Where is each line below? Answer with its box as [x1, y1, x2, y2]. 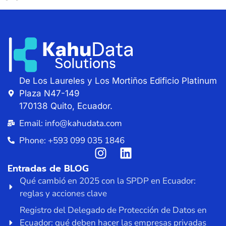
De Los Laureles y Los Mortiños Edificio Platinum [19, 75, 217, 86]
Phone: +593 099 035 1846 [19, 134, 125, 146]
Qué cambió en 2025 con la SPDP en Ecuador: [20, 175, 196, 187]
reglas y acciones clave [20, 187, 107, 199]
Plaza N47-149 [19, 88, 80, 98]
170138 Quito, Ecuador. [19, 100, 112, 111]
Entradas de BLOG [8, 161, 89, 176]
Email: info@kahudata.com [19, 117, 122, 129]
